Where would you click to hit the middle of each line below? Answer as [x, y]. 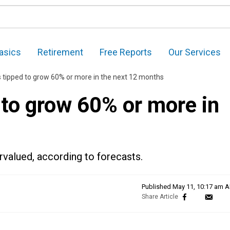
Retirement [60, 52]
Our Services [195, 52]
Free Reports [126, 52]
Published [157, 187]
